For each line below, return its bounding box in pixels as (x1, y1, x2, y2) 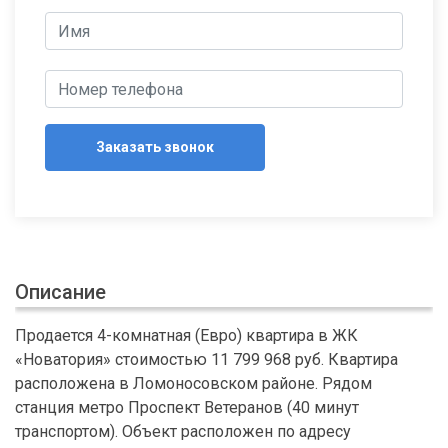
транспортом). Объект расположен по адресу (15, 422, 351, 442)
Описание (15, 280, 106, 305)
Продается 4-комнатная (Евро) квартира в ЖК (15, 326, 358, 346)
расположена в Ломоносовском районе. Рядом (15, 374, 372, 394)
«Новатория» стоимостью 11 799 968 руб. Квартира (15, 350, 398, 370)
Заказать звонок (96, 139, 214, 156)
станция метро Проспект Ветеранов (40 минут (15, 398, 359, 418)
